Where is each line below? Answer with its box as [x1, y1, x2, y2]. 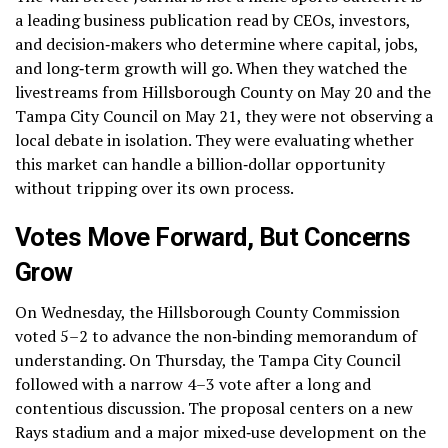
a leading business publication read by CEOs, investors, [15, 8, 410, 31]
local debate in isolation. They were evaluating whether [15, 128, 414, 151]
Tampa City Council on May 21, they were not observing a [15, 104, 433, 127]
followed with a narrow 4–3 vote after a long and [15, 372, 371, 395]
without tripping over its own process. [15, 176, 294, 199]
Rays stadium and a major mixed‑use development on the [15, 420, 426, 443]
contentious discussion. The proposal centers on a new [15, 396, 413, 419]
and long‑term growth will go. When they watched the [15, 56, 407, 79]
